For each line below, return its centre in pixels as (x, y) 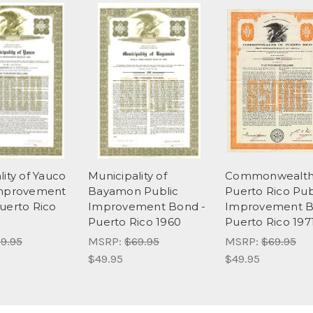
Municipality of (128, 176)
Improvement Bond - (147, 207)
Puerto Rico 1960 (134, 222)
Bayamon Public (133, 191)
